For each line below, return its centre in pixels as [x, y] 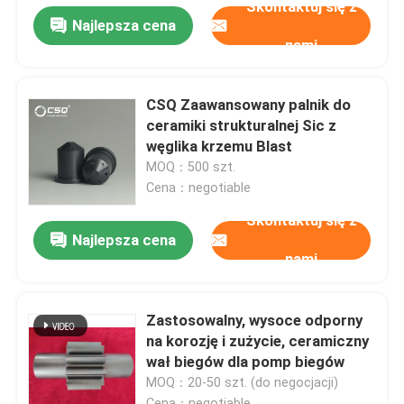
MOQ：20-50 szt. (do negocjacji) [243, 382]
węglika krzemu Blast [220, 147]
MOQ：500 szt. [191, 167]
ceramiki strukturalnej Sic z [242, 126]
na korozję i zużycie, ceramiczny [258, 340]
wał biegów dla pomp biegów [246, 361]
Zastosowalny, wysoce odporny [255, 320]
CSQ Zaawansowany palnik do [249, 105]
